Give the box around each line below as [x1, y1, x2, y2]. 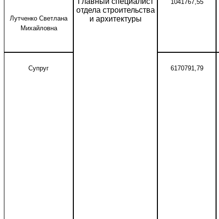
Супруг [28, 65, 49, 72]
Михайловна [20, 24, 57, 32]
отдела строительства [76, 6, 155, 14]
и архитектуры [89, 15, 142, 23]
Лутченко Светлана [10, 15, 67, 22]
